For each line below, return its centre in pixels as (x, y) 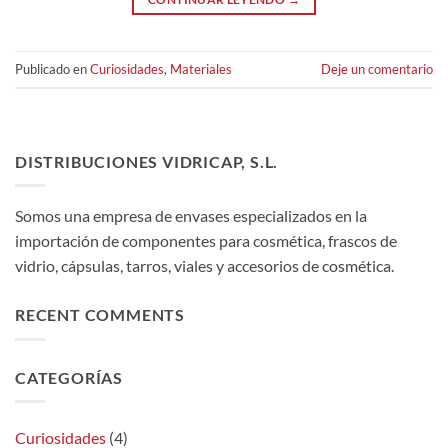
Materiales (201, 68)
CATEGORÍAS (69, 377)
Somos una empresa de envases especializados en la (191, 216)
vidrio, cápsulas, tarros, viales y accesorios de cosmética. (204, 266)
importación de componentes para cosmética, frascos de (206, 241)
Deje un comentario (377, 68)
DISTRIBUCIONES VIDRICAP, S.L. (147, 161)
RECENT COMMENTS (100, 315)
